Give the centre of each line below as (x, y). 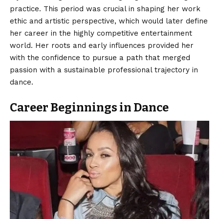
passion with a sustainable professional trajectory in (104, 70)
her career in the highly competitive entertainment (101, 33)
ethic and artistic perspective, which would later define (109, 21)
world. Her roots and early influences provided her (102, 46)
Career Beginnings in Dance (89, 108)
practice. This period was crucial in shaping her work (105, 9)
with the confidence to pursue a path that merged (100, 58)
